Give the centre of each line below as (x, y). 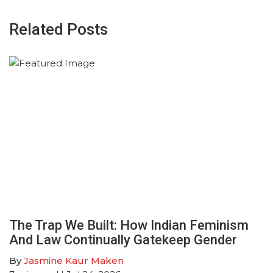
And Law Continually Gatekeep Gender (123, 239)
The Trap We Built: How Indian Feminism (129, 225)
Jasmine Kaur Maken (74, 260)
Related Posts (58, 30)
